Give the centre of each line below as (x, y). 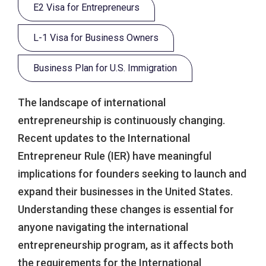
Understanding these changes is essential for (126, 209)
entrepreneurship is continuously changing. (121, 120)
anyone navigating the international (103, 227)
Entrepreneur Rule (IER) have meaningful (115, 156)
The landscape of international (92, 102)
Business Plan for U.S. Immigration (105, 68)
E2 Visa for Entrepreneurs (86, 7)
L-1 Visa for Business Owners (96, 38)
